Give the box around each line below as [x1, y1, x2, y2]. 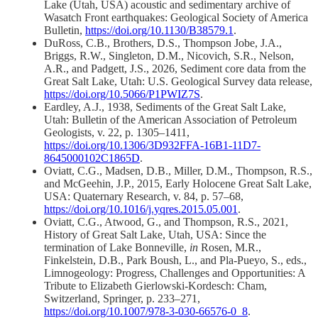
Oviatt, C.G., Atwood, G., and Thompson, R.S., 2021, [44, 215, 288, 228]
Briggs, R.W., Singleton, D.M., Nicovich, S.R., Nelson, [44, 49, 294, 62]
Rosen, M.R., [198, 241, 261, 253]
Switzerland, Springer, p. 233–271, [44, 292, 200, 305]
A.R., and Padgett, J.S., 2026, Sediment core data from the [44, 62, 306, 75]
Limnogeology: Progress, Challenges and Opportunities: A [44, 266, 305, 279]
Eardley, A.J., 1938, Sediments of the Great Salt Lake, [44, 100, 286, 113]
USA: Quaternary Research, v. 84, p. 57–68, [44, 190, 243, 202]
